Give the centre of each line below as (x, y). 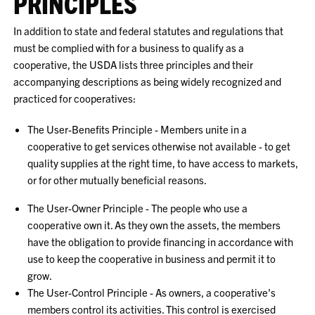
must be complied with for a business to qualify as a (129, 47)
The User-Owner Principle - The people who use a (138, 208)
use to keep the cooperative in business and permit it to (152, 258)
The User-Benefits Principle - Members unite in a (137, 129)
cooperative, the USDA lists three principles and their (134, 64)
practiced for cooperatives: (75, 98)
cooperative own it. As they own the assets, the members (154, 225)
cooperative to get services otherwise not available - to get (159, 146)
